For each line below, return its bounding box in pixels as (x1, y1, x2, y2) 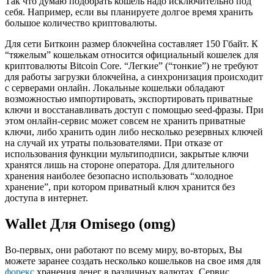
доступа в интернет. (5, 193, 88, 204)
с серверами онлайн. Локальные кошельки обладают (5, 83, 224, 94)
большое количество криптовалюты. (5, 18, 157, 29)
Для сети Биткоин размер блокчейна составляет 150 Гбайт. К (5, 39, 258, 50)
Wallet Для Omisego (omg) (5, 216, 176, 232)
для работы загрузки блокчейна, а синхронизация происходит (5, 72, 263, 83)
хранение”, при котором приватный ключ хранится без (5, 182, 235, 193)
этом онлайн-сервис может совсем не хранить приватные (5, 116, 245, 127)
